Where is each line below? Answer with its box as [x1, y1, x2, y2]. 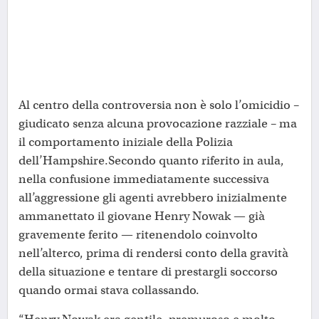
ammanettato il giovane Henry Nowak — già [19, 208, 265, 224]
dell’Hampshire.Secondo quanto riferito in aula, [19, 152, 284, 168]
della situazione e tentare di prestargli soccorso [19, 263, 278, 279]
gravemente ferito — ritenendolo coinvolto [19, 226, 258, 242]
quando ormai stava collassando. [19, 282, 199, 298]
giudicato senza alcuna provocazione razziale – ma [19, 115, 297, 131]
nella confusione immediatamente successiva [19, 171, 269, 187]
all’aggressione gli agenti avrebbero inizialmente [19, 189, 287, 205]
